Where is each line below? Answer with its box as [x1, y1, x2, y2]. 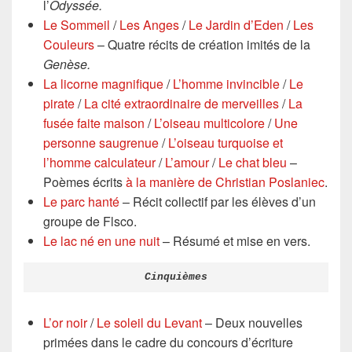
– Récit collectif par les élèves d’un [119, 192, 316, 211]
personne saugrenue [43, 133, 159, 152]
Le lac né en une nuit [43, 231, 159, 250]
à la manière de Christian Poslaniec [126, 172, 324, 191]
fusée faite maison [43, 113, 145, 132]
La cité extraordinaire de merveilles [84, 93, 279, 112]
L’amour [165, 152, 209, 171]
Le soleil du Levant [97, 313, 202, 332]
